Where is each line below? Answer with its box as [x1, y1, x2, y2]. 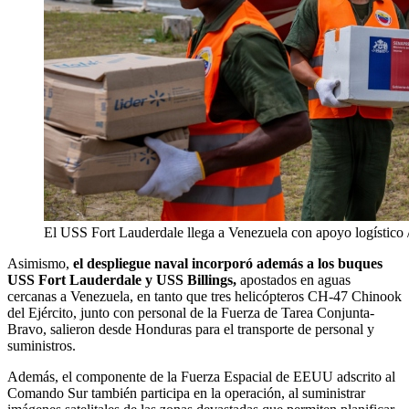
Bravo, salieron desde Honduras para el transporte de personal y [7, 321, 374, 338]
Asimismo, [7, 256, 73, 272]
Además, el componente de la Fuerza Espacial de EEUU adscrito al [7, 369, 395, 385]
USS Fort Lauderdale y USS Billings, [7, 272, 236, 288]
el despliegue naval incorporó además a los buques [73, 256, 383, 272]
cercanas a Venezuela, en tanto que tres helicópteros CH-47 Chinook [7, 288, 402, 305]
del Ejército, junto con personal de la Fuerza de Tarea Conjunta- [7, 305, 374, 321]
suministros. [7, 338, 76, 354]
